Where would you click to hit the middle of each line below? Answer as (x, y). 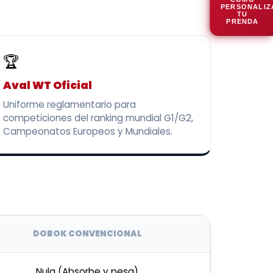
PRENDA (243, 21)
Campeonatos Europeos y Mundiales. (88, 131)
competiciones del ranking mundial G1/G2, (98, 118)
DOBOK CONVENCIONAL (87, 233)
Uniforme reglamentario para (70, 104)
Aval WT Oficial (48, 85)
